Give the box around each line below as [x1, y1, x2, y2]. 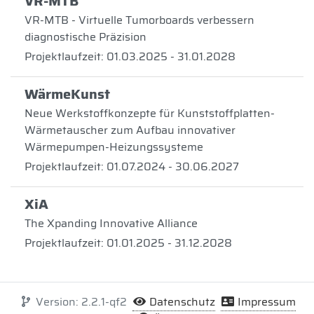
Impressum [234, 293, 296, 310]
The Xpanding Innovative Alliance [25, 214, 198, 232]
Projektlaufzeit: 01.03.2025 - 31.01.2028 [25, 48, 235, 65]
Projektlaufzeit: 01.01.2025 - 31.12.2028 [25, 234, 232, 252]
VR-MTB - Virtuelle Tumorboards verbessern [25, 11, 254, 29]
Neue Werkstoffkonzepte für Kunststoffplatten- [25, 104, 275, 122]
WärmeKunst [25, 83, 110, 105]
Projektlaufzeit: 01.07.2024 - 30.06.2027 [25, 158, 239, 175]
